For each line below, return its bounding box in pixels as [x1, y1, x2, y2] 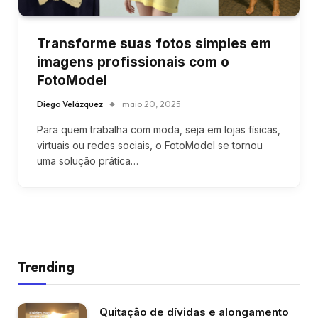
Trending [18, 258, 75, 275]
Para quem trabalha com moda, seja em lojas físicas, [37, 123, 280, 136]
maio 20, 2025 [122, 98, 180, 109]
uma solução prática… [37, 154, 138, 167]
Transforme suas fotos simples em [37, 35, 271, 52]
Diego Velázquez [37, 98, 103, 109]
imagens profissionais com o [37, 53, 229, 70]
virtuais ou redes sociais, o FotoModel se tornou [37, 138, 263, 151]
